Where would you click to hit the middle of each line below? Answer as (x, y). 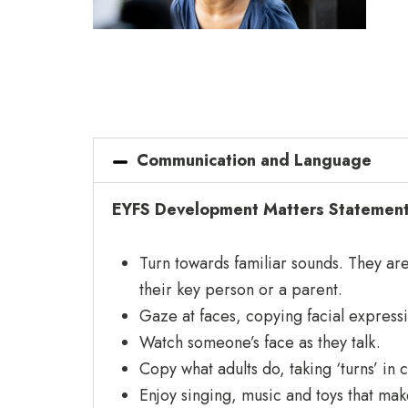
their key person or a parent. (241, 290)
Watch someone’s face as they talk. (260, 342)
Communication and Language (254, 160)
